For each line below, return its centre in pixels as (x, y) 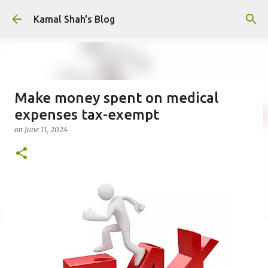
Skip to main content (134, 15)
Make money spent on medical (116, 98)
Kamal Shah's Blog (74, 19)
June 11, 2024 (46, 130)
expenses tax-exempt (87, 115)
